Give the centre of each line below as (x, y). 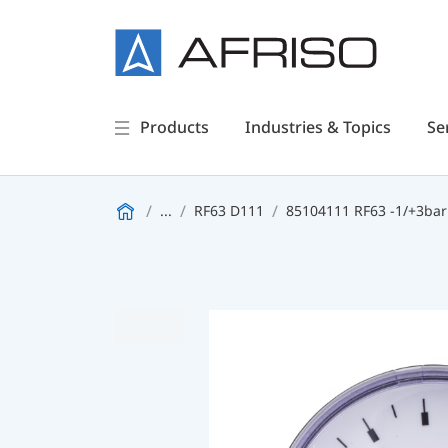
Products (174, 127)
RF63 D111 (229, 210)
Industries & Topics (317, 127)
